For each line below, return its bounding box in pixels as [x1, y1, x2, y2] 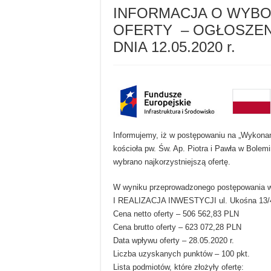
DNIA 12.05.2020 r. [113, 39, 240, 56]
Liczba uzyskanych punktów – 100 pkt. [113, 249, 250, 259]
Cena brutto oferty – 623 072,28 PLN [113, 223, 241, 232]
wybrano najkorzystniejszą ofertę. [113, 157, 230, 167]
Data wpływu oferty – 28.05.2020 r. [113, 236, 234, 246]
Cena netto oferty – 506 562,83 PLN [113, 209, 239, 219]
